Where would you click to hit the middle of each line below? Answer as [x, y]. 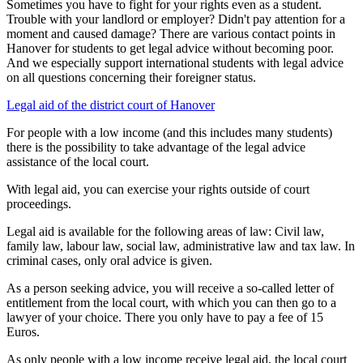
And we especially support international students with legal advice [175, 62]
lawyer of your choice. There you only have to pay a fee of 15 [165, 317]
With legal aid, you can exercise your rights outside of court [158, 189]
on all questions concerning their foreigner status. [131, 77]
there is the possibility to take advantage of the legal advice [156, 147]
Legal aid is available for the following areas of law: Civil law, [165, 231]
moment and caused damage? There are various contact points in [171, 33]
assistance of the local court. [78, 161]
